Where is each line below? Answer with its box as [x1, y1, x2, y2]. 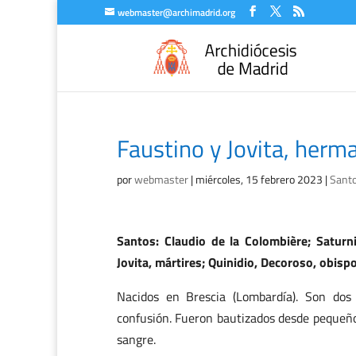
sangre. [117, 330, 156, 349]
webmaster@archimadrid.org [118, 5, 235, 20]
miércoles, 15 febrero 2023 [195, 171, 323, 188]
